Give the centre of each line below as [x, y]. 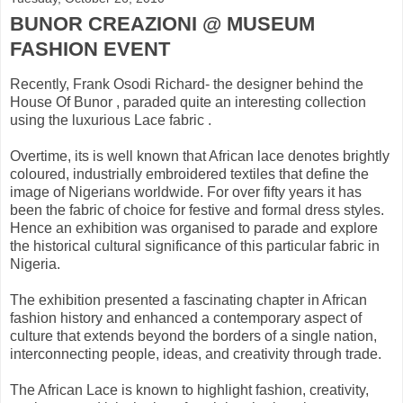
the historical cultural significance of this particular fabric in [195, 246]
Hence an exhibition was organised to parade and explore [194, 228]
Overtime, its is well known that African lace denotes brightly [200, 156]
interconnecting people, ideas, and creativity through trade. [196, 354]
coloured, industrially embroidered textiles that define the [189, 174]
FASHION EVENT [90, 49]
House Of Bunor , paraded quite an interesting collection [188, 102]
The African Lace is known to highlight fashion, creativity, [189, 390]
